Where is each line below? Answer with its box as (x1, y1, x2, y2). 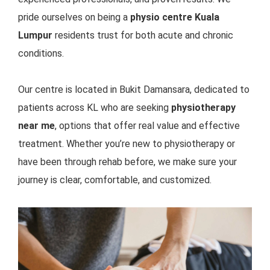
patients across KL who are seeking (18, 101, 171, 113)
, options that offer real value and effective (55, 119, 240, 131)
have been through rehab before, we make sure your (18, 155, 237, 168)
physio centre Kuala (130, 11, 219, 23)
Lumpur (18, 29, 52, 41)
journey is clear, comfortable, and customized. (18, 174, 212, 186)
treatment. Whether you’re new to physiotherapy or (18, 137, 235, 149)
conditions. (18, 47, 64, 59)
